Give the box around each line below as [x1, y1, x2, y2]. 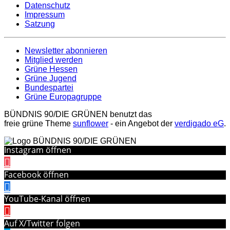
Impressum [25, 10, 65, 20]
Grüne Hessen [25, 65, 78, 74]
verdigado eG [175, 119, 224, 128]
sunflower [73, 119, 108, 128]
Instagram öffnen [4, 144, 71, 156]
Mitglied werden [25, 55, 83, 65]
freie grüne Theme [4, 119, 73, 128]
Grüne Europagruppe [25, 92, 102, 102]
